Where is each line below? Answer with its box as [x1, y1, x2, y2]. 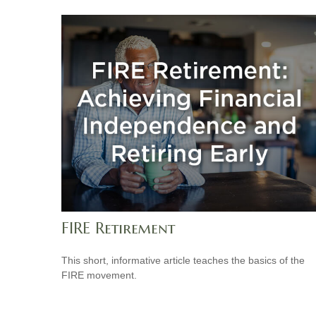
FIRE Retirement [61, 218, 175, 238]
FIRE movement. [61, 269, 137, 281]
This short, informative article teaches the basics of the [61, 254, 305, 266]
